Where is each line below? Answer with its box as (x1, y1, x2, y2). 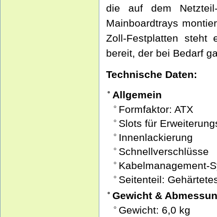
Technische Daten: (106, 69, 197, 80)
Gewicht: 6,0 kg (119, 204, 190, 216)
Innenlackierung (119, 132, 193, 143)
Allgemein (112, 89, 162, 100)
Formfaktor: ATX (119, 104, 193, 115)
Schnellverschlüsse (119, 146, 209, 157)
